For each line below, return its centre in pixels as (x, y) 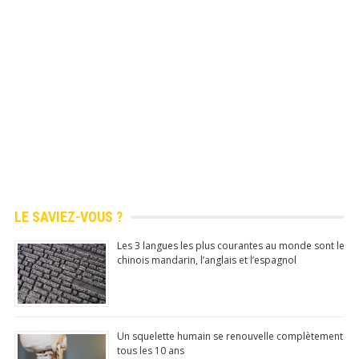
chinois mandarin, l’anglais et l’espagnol (206, 260)
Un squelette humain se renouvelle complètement (230, 336)
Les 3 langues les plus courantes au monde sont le (230, 245)
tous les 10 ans (150, 350)
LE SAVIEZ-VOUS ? (68, 216)
